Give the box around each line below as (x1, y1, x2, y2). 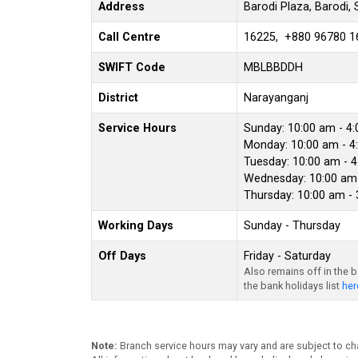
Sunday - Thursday (244, 218, 340, 233)
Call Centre (98, 30, 161, 44)
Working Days (98, 218, 173, 233)
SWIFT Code (98, 60, 165, 74)
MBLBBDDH (244, 60, 303, 74)
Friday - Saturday (244, 249, 331, 263)
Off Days (98, 249, 146, 263)
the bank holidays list (244, 279, 342, 292)
